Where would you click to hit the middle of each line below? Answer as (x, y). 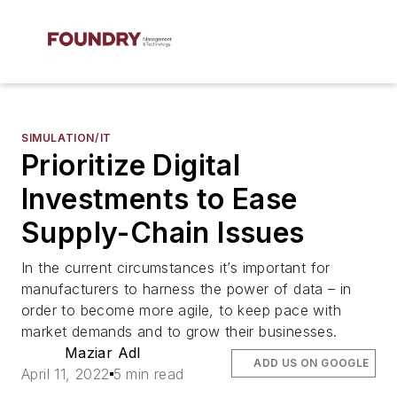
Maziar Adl (102, 353)
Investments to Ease (160, 199)
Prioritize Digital (131, 165)
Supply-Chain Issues (163, 233)
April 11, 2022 (66, 374)
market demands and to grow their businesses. (179, 331)
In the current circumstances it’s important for (176, 268)
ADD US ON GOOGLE (311, 363)
